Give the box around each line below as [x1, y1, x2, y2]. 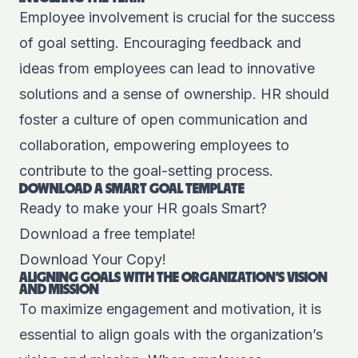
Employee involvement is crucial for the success [19, 9, 335, 26]
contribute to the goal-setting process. [19, 162, 273, 180]
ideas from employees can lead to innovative [19, 60, 315, 78]
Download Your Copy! [19, 251, 166, 268]
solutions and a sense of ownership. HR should [19, 86, 329, 103]
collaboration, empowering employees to [19, 137, 289, 154]
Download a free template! [19, 225, 196, 243]
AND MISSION [19, 283, 99, 298]
